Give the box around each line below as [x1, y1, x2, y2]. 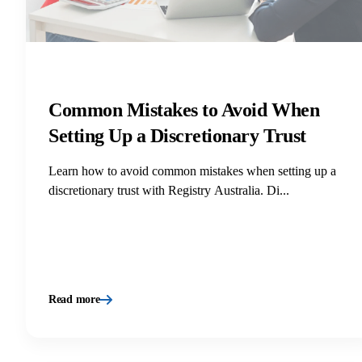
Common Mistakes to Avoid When [48, 99, 320, 120]
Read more [48, 293, 100, 305]
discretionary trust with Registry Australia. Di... [48, 183, 289, 197]
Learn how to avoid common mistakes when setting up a [48, 163, 336, 178]
